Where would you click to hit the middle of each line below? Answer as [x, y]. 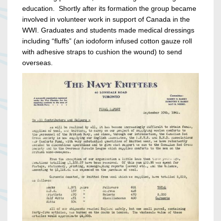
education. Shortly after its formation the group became [109, 9]
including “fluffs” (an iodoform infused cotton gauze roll [107, 41]
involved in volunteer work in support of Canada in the [106, 19]
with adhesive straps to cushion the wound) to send [102, 52]
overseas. [38, 63]
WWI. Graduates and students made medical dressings [108, 30]
